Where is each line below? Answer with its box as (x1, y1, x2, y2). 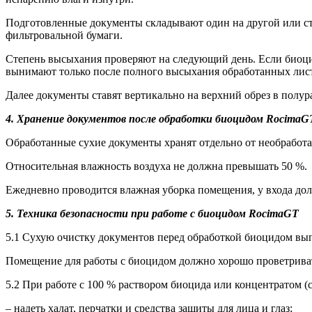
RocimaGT (249, 207, 299, 219)
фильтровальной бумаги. (6, 29, 123, 41)
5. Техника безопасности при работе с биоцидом (6, 207, 249, 219)
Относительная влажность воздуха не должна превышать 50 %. (6, 159, 307, 172)
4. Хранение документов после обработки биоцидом (6, 112, 266, 125)
